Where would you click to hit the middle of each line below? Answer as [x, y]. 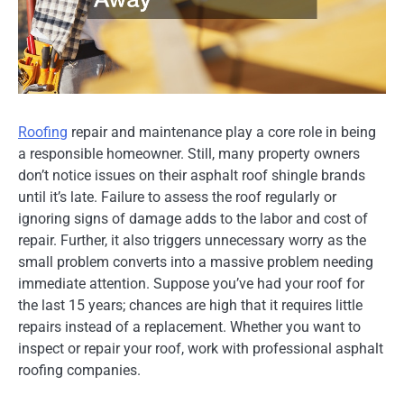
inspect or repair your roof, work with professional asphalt [201, 348]
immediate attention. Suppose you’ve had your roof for [191, 283]
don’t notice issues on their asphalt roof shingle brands [192, 175]
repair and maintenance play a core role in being [222, 132]
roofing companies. [79, 370]
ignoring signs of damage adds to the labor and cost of [193, 218]
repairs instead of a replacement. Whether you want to [189, 326]
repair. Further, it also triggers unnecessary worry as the [192, 240]
